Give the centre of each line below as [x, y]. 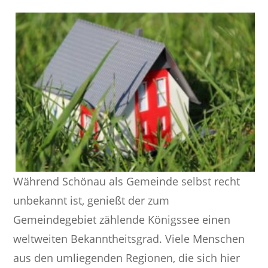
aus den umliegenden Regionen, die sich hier [127, 258]
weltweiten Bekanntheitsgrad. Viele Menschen [129, 239]
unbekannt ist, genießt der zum [92, 201]
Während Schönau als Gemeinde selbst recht [127, 182]
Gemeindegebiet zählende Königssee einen [122, 220]
